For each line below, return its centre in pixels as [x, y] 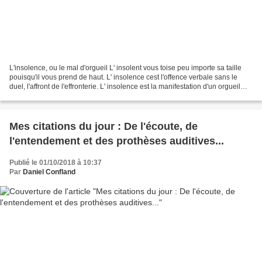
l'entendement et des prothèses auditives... [117, 141]
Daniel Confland [49, 172]
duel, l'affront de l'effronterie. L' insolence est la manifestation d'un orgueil [125, 87]
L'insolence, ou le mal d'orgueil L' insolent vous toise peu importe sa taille [125, 68]
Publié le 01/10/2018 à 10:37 [56, 163]
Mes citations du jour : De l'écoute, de [104, 127]
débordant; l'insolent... [44, 96]
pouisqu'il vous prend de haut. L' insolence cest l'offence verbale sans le [123, 77]
